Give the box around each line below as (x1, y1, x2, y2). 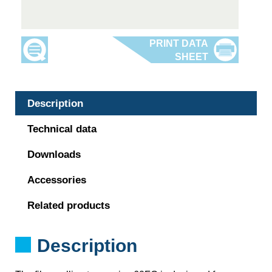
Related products (27, 200, 110, 211)
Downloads (27, 149, 81, 160)
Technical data (27, 123, 97, 135)
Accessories (27, 174, 86, 186)
